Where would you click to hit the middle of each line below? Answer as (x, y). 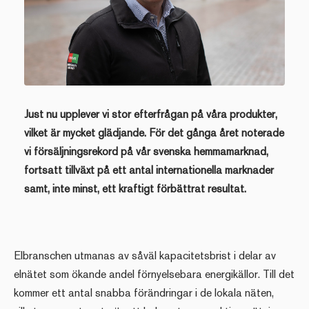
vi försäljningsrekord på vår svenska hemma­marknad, (146, 151)
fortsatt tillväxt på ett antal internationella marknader (149, 170)
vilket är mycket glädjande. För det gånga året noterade (154, 132)
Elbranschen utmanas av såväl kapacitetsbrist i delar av (145, 255)
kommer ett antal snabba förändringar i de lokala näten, (144, 292)
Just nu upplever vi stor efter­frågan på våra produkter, (151, 114)
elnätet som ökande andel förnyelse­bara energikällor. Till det (154, 274)
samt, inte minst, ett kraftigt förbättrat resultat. (135, 188)
